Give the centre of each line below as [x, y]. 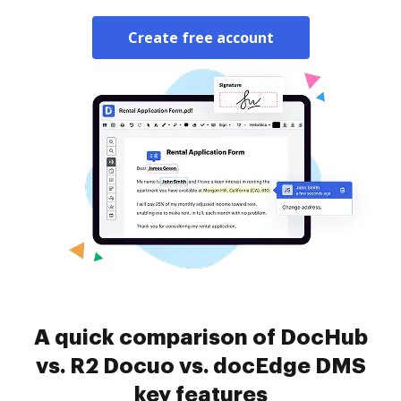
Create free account [200, 38]
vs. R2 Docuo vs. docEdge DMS [200, 366]
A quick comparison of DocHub [200, 337]
